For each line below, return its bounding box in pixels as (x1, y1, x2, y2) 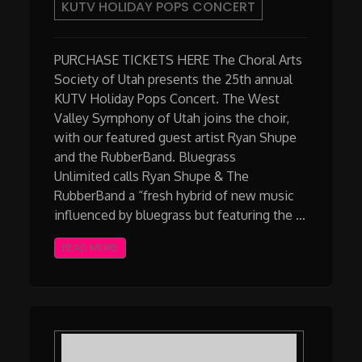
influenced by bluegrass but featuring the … (54, 206, 306, 223)
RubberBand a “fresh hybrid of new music (54, 187, 295, 204)
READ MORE (61, 241, 120, 254)
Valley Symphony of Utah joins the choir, (54, 109, 290, 126)
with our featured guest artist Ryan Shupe (54, 128, 297, 145)
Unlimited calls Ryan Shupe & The (54, 167, 250, 184)
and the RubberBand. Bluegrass (54, 148, 237, 165)
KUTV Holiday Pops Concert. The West (54, 90, 280, 107)
